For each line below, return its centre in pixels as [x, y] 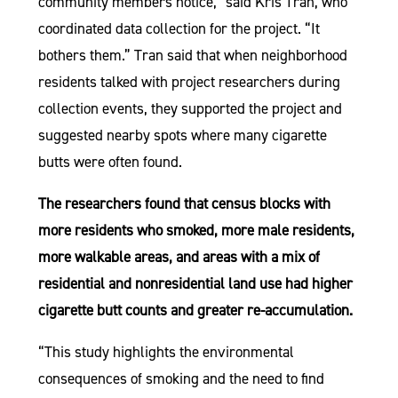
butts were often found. [110, 162]
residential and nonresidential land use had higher [195, 283]
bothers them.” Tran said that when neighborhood [192, 55]
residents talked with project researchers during [189, 82]
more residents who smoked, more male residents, [196, 230]
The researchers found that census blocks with [184, 203]
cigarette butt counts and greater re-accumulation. [195, 310]
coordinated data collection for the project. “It [179, 28]
